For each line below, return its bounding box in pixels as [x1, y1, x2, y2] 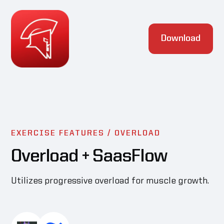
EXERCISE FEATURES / [11, 129, 115, 138]
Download [160, 34, 200, 43]
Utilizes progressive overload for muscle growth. [11, 176, 209, 186]
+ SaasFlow [77, 148, 167, 166]
